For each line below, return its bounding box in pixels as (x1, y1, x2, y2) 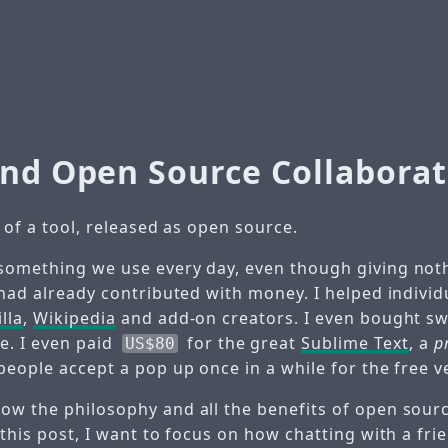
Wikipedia (33, 306, 116, 329)
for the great (181, 331, 302, 354)
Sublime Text (301, 331, 409, 354)
